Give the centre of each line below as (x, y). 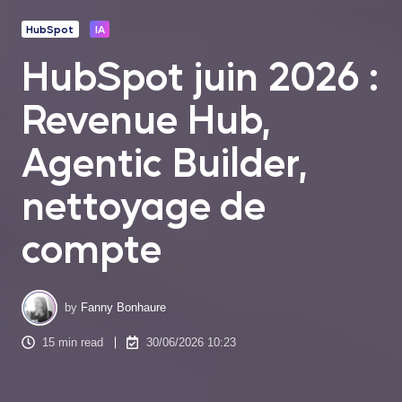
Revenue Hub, (146, 118)
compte (92, 247)
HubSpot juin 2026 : (200, 75)
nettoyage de (144, 204)
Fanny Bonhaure (124, 308)
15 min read (73, 342)
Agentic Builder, (164, 161)
